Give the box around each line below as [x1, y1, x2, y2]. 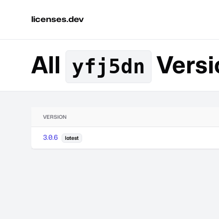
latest [65, 135, 79, 141]
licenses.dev [31, 15, 84, 24]
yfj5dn [72, 55, 145, 78]
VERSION [43, 114, 66, 120]
